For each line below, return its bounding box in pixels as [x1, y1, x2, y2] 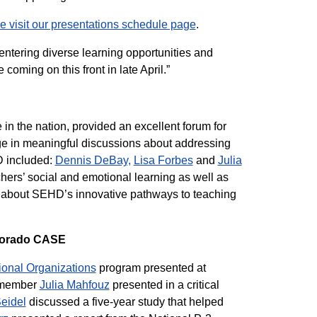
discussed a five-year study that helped [25, 296, 224, 308]
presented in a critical [109, 279, 219, 291]
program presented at [96, 262, 206, 274]
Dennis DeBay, [54, 154, 131, 166]
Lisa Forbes [133, 154, 193, 166]
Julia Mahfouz [39, 279, 110, 291]
